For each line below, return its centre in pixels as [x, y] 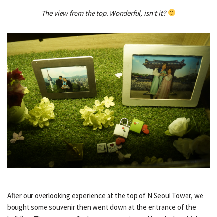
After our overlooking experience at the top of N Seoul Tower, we [105, 195]
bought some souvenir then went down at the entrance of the [102, 207]
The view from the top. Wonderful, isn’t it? [104, 13]
